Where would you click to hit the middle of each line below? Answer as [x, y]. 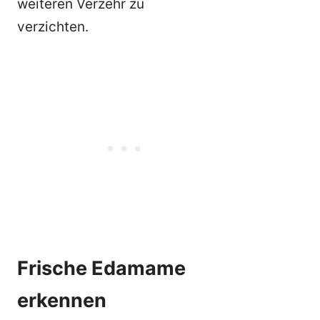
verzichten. [53, 26]
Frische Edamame [101, 268]
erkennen [62, 300]
